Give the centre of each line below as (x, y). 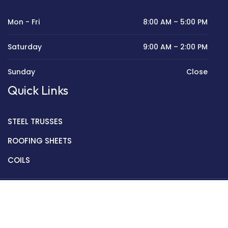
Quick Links (38, 90)
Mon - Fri (24, 22)
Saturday (25, 47)
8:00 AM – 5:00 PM (175, 22)
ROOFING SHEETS (40, 141)
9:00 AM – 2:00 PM (175, 47)
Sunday (21, 72)
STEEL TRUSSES (35, 122)
